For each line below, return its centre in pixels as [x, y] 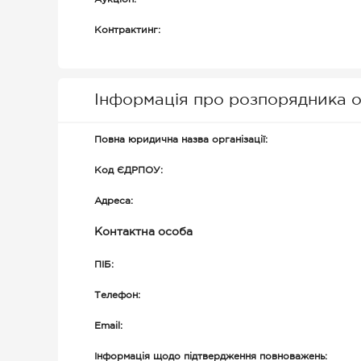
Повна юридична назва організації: [181, 140]
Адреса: [114, 201]
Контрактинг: [127, 30]
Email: [108, 326]
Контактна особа [143, 232]
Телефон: [117, 295]
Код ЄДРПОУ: [129, 170]
